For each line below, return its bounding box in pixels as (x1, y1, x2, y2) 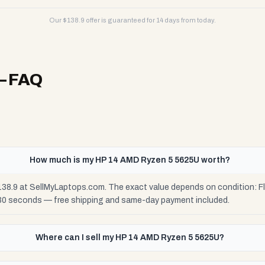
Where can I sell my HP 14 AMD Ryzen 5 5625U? (35, 233, 224, 242)
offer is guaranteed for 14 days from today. (85, 17, 216, 24)
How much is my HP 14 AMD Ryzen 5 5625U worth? (29, 156, 230, 164)
